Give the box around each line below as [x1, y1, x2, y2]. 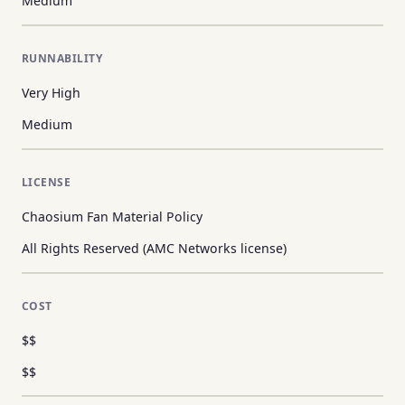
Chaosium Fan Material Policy [22, 208, 202, 226]
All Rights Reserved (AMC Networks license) [22, 240, 287, 258]
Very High [22, 84, 80, 102]
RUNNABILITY [22, 51, 103, 67]
